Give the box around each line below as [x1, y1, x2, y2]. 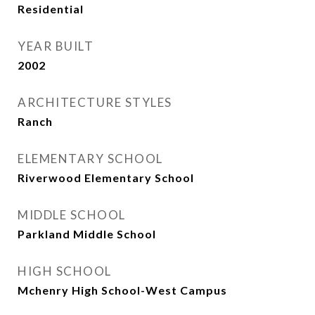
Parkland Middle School [18, 227, 156, 240]
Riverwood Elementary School [18, 171, 194, 184]
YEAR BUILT [18, 39, 94, 53]
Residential [18, 2, 84, 15]
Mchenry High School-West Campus [18, 283, 227, 297]
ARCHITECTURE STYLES [18, 95, 172, 110]
